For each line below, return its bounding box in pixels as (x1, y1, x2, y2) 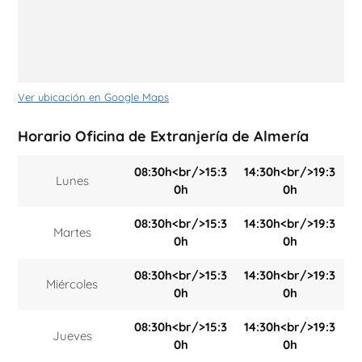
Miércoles (46, 276, 98, 293)
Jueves (52, 328, 92, 344)
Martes (53, 225, 91, 241)
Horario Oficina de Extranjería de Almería (18, 127, 309, 146)
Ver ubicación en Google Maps (18, 90, 169, 104)
